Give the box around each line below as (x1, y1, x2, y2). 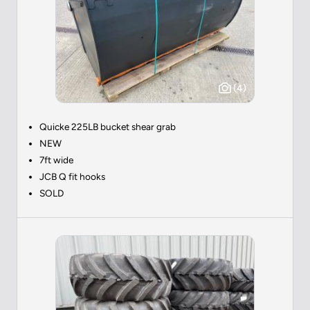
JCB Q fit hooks (39, 170, 105, 182)
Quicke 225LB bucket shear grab (39, 120, 176, 132)
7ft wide (39, 154, 73, 165)
